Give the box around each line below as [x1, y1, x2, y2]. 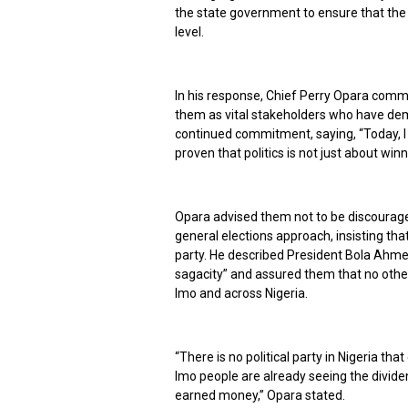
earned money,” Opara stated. [175, 388, 345, 403]
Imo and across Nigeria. [175, 286, 308, 301]
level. [175, 25, 204, 39]
